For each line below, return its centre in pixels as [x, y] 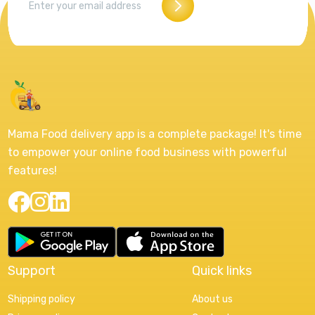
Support [31, 271]
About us [212, 300]
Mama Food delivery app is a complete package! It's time [154, 134]
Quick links [221, 271]
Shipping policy [41, 300]
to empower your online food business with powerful [147, 153]
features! [32, 171]
